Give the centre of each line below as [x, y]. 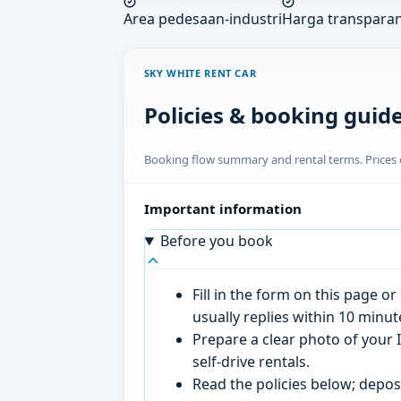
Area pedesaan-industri [203, 19]
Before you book [216, 241]
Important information [222, 208]
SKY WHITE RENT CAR [200, 73]
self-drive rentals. [252, 362]
